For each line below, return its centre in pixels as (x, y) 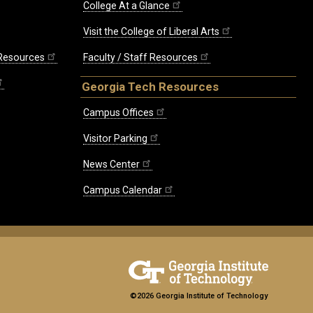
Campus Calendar (123, 190)
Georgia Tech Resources (150, 87)
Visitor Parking (115, 138)
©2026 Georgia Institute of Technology (198, 296)
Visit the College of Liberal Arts (151, 32)
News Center (111, 164)
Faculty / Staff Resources (140, 58)
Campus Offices (118, 112)
